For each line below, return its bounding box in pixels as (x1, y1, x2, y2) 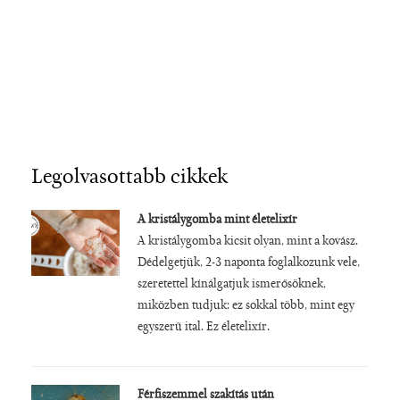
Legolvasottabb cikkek (31, 166, 228, 188)
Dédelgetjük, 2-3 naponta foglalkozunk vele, (137, 256, 360, 270)
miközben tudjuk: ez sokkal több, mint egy (137, 299, 354, 312)
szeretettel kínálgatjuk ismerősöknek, (137, 278, 326, 291)
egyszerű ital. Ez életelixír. (137, 321, 270, 334)
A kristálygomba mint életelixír (137, 213, 297, 227)
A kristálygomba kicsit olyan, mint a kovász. (137, 235, 358, 248)
